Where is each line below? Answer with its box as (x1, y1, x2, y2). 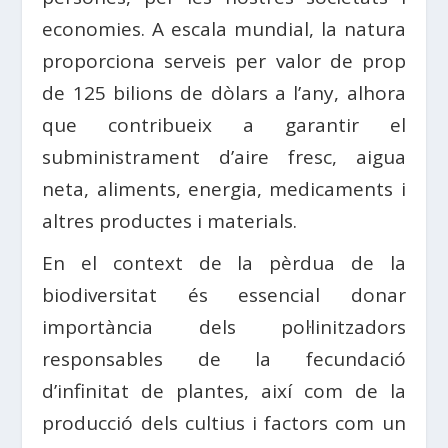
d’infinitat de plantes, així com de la (42, 377, 406, 404)
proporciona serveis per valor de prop (42, 47, 406, 74)
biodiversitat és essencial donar (42, 281, 406, 308)
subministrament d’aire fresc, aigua (42, 143, 406, 170)
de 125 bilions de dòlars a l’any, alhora (42, 79, 406, 106)
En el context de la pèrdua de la (42, 249, 406, 276)
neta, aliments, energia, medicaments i (42, 175, 406, 202)
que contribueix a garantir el (42, 111, 406, 138)
